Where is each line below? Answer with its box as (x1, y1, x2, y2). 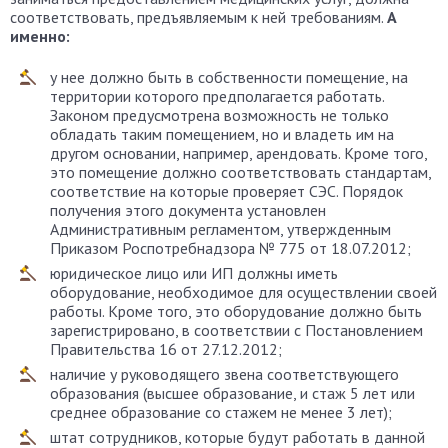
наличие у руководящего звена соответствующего (50, 364, 399, 384)
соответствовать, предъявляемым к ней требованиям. (10, 7, 387, 27)
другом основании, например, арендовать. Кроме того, (50, 143, 427, 163)
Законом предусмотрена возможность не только (50, 105, 389, 125)
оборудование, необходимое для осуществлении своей (50, 282, 437, 302)
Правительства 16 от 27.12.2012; (50, 339, 282, 359)
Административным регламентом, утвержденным (50, 219, 391, 239)
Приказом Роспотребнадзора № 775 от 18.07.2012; (50, 238, 411, 258)
